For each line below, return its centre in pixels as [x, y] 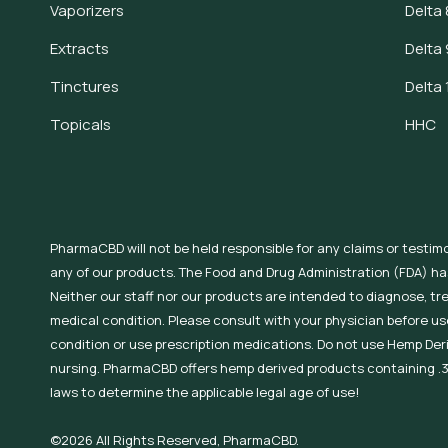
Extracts [79, 48]
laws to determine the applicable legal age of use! [204, 392]
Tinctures [84, 86]
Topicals [80, 124]
